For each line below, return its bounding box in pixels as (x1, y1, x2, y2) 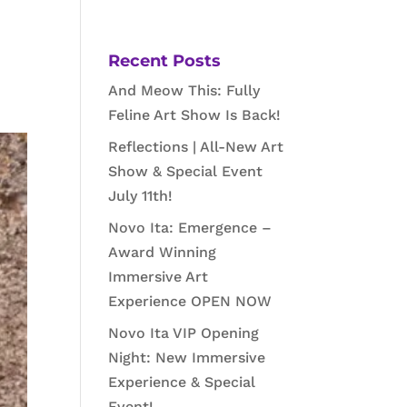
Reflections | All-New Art (108, 138, 284, 155)
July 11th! (108, 187, 174, 204)
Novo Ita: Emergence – (108, 219, 273, 236)
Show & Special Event (108, 163, 263, 180)
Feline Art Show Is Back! (108, 106, 282, 124)
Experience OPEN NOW (108, 293, 273, 310)
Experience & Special (108, 373, 256, 391)
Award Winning (108, 243, 217, 261)
